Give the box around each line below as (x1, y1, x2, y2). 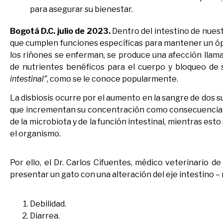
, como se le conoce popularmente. (47, 74, 178, 84)
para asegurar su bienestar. (30, 4, 133, 14)
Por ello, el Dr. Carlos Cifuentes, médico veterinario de (10, 158, 221, 168)
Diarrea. (30, 211, 60, 221)
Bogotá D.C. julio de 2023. (10, 26, 112, 36)
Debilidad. (30, 199, 66, 209)
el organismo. (10, 128, 61, 138)
